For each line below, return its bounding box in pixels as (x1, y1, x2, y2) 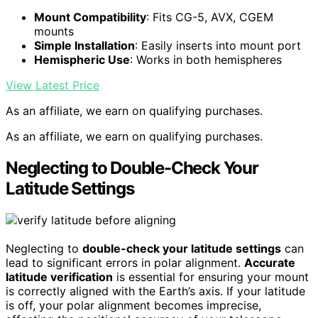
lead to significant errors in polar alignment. (6, 256, 244, 270)
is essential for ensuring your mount (113, 270, 309, 285)
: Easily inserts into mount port (135, 38, 301, 53)
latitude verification (6, 270, 113, 285)
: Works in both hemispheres (130, 53, 282, 67)
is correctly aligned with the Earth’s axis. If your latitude (6, 284, 305, 299)
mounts (34, 24, 74, 39)
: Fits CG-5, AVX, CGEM (146, 10, 273, 25)
